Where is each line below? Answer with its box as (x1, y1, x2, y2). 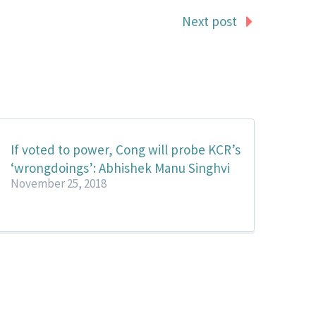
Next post (182, 12, 237, 30)
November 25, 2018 (10, 175, 107, 191)
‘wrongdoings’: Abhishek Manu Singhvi (10, 159, 230, 176)
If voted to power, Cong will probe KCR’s (10, 140, 241, 158)
